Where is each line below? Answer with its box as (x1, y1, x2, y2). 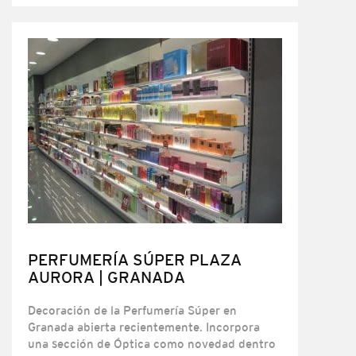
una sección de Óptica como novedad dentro (28, 337, 276, 350)
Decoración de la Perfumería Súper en (28, 304, 237, 317)
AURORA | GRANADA (28, 268, 185, 286)
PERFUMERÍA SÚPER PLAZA (28, 250, 242, 269)
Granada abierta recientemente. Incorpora (28, 320, 260, 334)
